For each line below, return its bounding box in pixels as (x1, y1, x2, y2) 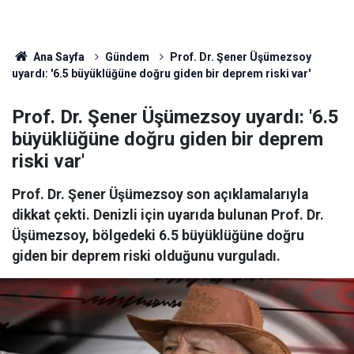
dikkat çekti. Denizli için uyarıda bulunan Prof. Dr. (12, 207, 324, 223)
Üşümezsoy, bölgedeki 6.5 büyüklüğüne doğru (12, 228, 304, 243)
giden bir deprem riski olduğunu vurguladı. (12, 248, 281, 264)
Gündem (104, 51, 149, 63)
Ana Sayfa (30, 51, 85, 63)
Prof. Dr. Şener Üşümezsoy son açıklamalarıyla (12, 186, 308, 202)
